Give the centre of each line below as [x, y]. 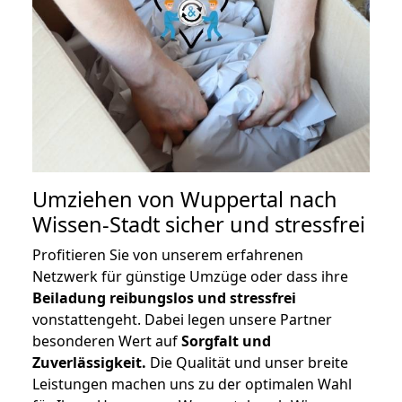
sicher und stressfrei [262, 225]
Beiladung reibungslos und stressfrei [164, 298]
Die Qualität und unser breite [247, 363]
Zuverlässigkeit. [89, 363]
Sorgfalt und [226, 341]
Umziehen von [106, 200]
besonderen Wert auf [107, 341]
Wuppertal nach [259, 200]
